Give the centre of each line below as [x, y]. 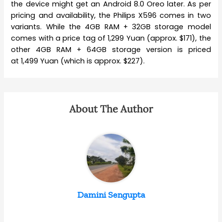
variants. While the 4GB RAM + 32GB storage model [111, 27]
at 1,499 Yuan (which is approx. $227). [78, 61]
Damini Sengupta [111, 195]
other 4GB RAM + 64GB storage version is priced [111, 50]
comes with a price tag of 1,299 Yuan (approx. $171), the [111, 38]
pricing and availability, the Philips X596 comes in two [111, 16]
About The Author [111, 109]
